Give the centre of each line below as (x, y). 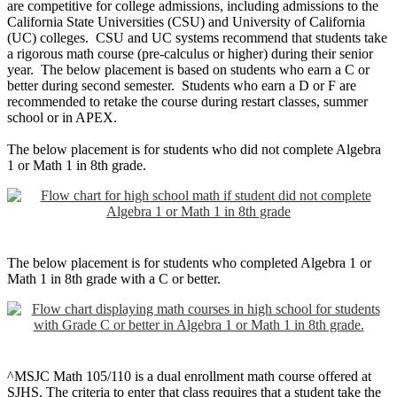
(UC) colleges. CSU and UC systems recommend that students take (197, 37)
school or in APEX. (62, 117)
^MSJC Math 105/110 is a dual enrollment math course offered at (189, 376)
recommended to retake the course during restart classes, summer (187, 101)
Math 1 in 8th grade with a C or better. (114, 278)
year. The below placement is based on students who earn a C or (188, 69)
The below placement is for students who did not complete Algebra (194, 149)
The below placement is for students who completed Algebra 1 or (189, 262)
